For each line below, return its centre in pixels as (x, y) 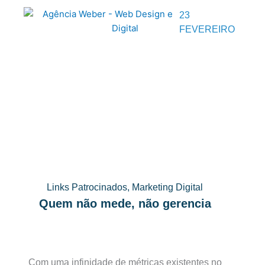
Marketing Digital (168, 187)
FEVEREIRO (207, 30)
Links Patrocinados (87, 187)
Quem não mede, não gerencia (125, 203)
